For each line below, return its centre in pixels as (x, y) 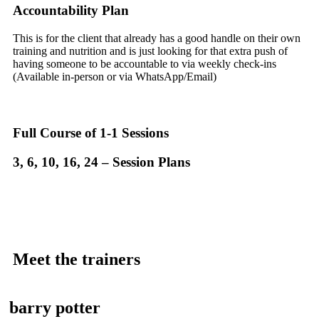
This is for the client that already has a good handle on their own (157, 38)
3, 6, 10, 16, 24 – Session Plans (101, 162)
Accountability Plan (71, 10)
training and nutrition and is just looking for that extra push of (150, 51)
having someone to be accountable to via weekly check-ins (145, 63)
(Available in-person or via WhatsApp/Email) (115, 76)
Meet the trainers (77, 259)
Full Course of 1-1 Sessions (91, 133)
